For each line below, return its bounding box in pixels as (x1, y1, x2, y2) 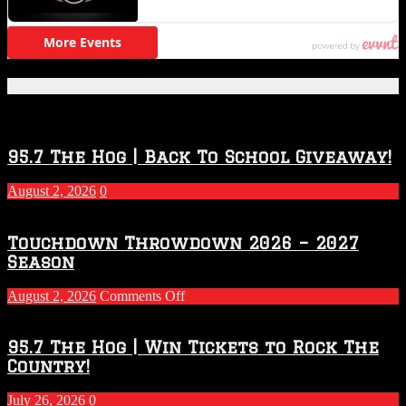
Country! (7, 356, 90, 376)
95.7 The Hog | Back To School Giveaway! (7, 147, 391, 167)
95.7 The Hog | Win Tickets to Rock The (7, 337, 379, 357)
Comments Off (100, 287, 185, 304)
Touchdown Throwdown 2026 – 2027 (7, 232, 359, 252)
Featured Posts (7, 78, 133, 95)
